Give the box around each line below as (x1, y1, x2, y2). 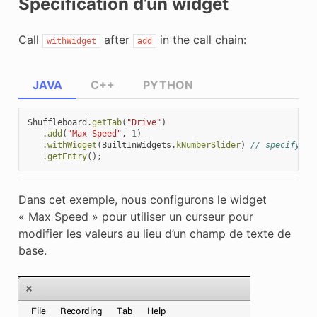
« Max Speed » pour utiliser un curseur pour (18, 209, 253, 224)
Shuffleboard (27, 117, 87, 127)
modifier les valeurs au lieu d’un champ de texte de (18, 226, 291, 241)
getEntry (47, 151, 87, 161)
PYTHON (142, 77, 193, 92)
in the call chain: (156, 32, 246, 47)
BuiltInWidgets (101, 139, 171, 150)
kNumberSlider (175, 139, 241, 150)
